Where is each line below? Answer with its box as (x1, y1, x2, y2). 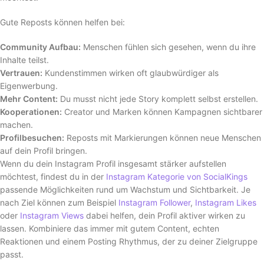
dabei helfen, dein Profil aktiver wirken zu (84, 210, 245, 220)
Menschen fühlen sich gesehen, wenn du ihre (81, 41, 256, 52)
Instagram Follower (118, 197, 190, 207)
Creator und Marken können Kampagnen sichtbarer (62, 106, 262, 117)
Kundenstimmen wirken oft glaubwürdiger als (42, 67, 219, 78)
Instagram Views (20, 210, 84, 220)
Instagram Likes (195, 197, 256, 207)
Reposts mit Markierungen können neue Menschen (64, 132, 261, 143)
